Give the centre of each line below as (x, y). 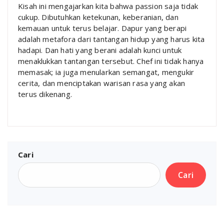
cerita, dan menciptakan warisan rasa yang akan (102, 83)
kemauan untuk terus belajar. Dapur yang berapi (102, 28)
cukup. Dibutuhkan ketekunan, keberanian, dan (98, 17)
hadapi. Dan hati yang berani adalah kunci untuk (100, 50)
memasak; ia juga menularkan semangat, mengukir (106, 72)
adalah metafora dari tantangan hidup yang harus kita (111, 39)
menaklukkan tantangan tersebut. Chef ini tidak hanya (111, 61)
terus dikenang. (45, 94)
